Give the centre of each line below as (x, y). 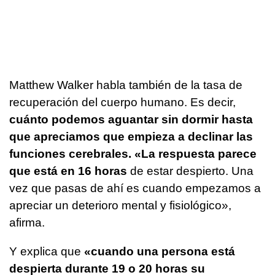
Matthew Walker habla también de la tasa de (126, 85)
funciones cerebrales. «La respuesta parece (133, 153)
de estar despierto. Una (190, 171)
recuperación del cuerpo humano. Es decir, (122, 102)
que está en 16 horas (68, 171)
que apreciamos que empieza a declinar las (131, 136)
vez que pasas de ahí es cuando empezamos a (135, 188)
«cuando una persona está (160, 251)
